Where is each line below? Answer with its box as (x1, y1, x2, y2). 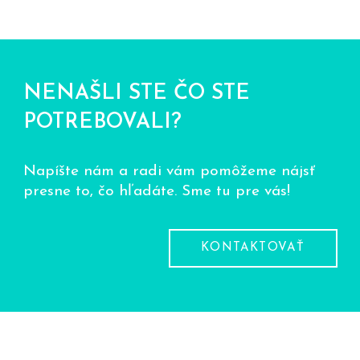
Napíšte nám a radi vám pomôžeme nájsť (22, 163, 315, 179)
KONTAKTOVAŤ (201, 241, 305, 254)
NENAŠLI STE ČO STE (22, 82, 250, 104)
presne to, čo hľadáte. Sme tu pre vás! (22, 183, 290, 199)
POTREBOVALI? (22, 111, 182, 133)
